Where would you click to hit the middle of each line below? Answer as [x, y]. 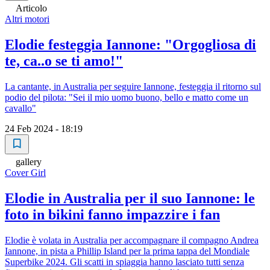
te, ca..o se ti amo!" [64, 61]
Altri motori [27, 19]
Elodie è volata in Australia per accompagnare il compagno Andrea [132, 240]
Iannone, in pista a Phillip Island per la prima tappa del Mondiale [127, 251]
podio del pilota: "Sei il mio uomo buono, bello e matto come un [127, 97]
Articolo [31, 8]
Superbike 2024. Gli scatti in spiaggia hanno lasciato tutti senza [124, 262]
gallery [29, 162]
